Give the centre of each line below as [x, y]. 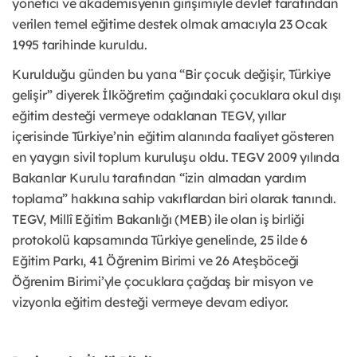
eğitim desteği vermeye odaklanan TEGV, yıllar [149, 116]
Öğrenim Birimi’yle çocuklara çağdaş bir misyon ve [163, 282]
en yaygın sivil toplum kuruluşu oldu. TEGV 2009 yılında [176, 157]
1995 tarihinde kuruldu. [80, 45]
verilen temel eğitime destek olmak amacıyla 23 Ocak [170, 24]
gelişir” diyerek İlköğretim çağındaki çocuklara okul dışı [177, 95]
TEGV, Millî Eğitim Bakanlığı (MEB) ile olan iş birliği [158, 220]
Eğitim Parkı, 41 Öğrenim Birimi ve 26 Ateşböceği [156, 261]
